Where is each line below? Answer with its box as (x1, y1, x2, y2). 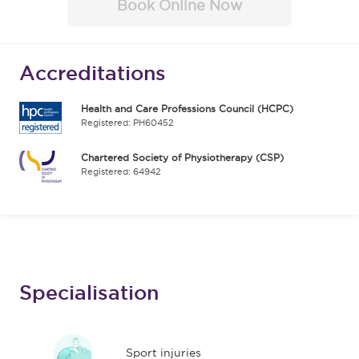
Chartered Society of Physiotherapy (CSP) (81, 152, 284, 163)
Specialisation (19, 281, 159, 305)
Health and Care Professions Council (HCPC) (81, 103, 293, 115)
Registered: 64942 (81, 167, 161, 177)
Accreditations (19, 62, 166, 85)
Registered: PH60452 (81, 118, 174, 128)
